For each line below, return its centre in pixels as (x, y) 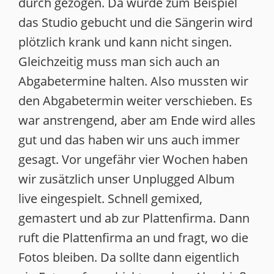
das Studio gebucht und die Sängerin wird (135, 22)
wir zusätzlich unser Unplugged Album (127, 179)
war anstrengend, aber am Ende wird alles (137, 120)
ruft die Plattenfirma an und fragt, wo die (133, 238)
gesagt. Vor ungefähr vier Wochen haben (133, 159)
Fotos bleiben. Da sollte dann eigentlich (129, 257)
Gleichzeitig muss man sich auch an (119, 61)
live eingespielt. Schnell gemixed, (110, 198)
